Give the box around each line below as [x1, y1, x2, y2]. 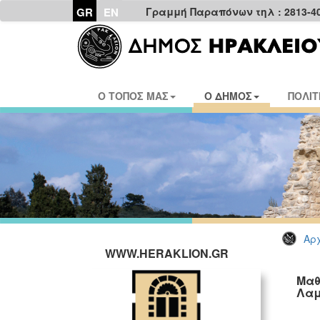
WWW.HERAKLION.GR [104, 245, 229, 261]
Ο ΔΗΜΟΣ [204, 89, 252, 103]
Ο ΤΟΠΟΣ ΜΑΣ [98, 89, 169, 103]
